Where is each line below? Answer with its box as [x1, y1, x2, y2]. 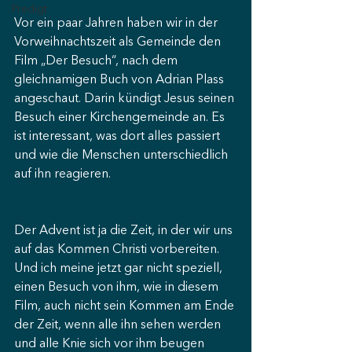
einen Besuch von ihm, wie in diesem [14, 281, 222, 294]
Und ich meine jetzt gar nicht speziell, [14, 262, 225, 275]
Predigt [12, 4, 47, 15]
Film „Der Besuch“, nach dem [14, 55, 181, 68]
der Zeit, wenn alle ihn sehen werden [14, 319, 224, 332]
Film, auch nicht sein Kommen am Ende [14, 300, 237, 313]
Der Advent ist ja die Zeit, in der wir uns [14, 225, 236, 237]
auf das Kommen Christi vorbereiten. [14, 244, 222, 256]
